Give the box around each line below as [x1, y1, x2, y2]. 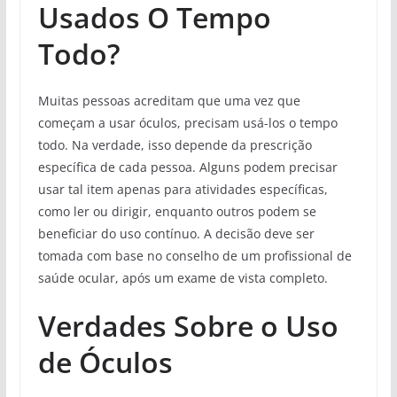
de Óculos [37, 342, 173, 381]
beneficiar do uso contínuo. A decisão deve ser [37, 224, 315, 242]
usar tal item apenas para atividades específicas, [37, 180, 328, 198]
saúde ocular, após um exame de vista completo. [37, 269, 328, 286]
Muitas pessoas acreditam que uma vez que [37, 91, 300, 109]
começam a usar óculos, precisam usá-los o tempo [37, 113, 338, 131]
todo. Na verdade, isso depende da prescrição [37, 136, 312, 153]
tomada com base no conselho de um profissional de [37, 246, 352, 264]
